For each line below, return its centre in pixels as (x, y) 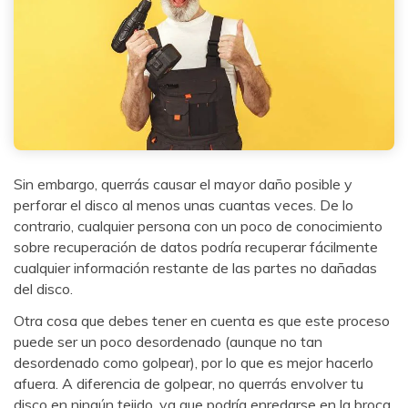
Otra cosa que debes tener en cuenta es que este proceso (202, 321)
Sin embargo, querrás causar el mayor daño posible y (183, 184)
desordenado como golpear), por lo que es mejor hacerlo (194, 363)
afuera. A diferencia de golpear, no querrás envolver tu (189, 384)
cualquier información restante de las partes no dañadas (195, 267)
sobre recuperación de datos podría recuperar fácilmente (196, 246)
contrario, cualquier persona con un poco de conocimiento (198, 225)
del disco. (43, 288)
